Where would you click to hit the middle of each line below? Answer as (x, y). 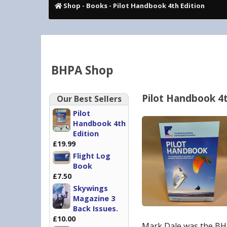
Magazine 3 (94, 198)
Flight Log (92, 156)
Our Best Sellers (89, 99)
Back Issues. (96, 209)
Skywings (90, 188)
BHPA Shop (82, 70)
